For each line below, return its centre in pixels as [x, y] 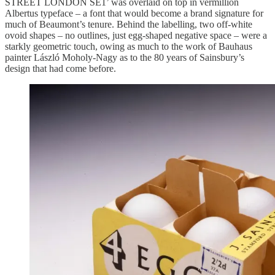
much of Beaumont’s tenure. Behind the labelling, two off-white [129, 25]
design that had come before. [60, 69]
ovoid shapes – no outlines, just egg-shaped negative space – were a [136, 36]
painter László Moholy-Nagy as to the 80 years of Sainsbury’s [125, 58]
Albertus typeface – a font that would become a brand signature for [134, 14]
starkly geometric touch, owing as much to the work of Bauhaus [129, 47]
